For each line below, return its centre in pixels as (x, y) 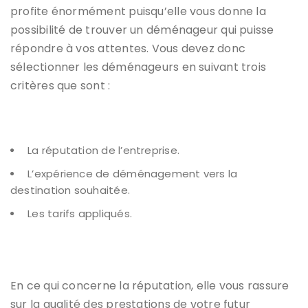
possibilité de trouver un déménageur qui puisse (142, 30)
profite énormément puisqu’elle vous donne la (138, 11)
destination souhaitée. (70, 190)
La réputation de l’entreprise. (103, 150)
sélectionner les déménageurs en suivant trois (139, 67)
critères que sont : (60, 85)
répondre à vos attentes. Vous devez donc (128, 48)
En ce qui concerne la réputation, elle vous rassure (150, 285)
